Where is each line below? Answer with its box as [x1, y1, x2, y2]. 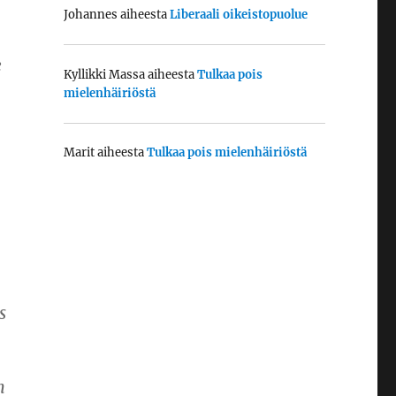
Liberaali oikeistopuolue [169, 7, 308, 23]
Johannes [63, 7, 118, 23]
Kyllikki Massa [63, 66, 145, 82]
